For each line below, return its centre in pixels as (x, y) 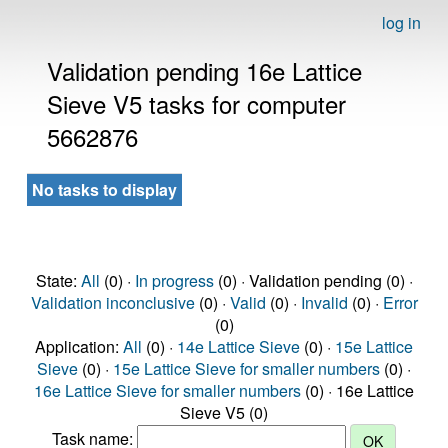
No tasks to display (104, 189)
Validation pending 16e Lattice (204, 70)
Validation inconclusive (112, 302)
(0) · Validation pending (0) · (313, 280)
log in (401, 22)
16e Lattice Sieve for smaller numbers (167, 390)
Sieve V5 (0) (224, 412)
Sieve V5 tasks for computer (196, 103)
